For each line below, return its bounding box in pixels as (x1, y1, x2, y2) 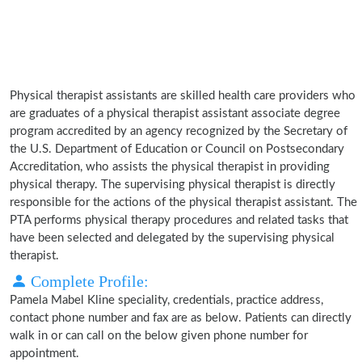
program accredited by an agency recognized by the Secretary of (10, 125, 347, 137)
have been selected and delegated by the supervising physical (10, 232, 335, 244)
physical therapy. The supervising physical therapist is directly (10, 179, 335, 191)
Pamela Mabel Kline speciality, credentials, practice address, (10, 294, 323, 306)
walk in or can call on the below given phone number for (10, 330, 308, 342)
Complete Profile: (27, 272, 149, 290)
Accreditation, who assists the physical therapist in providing (10, 161, 330, 173)
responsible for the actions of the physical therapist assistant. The (10, 196, 357, 208)
